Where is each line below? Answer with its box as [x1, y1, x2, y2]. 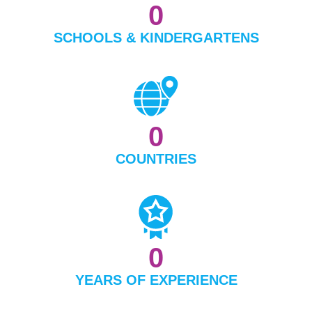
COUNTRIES [116, 151, 196, 167]
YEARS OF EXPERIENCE [75, 272, 237, 288]
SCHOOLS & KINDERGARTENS [53, 30, 259, 46]
